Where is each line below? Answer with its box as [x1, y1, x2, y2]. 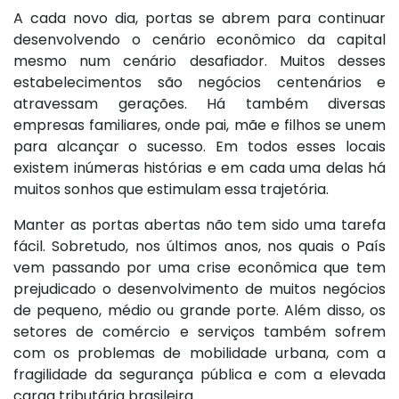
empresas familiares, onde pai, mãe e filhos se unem [13, 115, 386, 136]
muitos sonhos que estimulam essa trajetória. [13, 179, 329, 200]
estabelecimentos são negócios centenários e [13, 72, 386, 94]
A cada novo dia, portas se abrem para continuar [13, 8, 386, 29]
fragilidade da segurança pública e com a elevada [13, 364, 386, 386]
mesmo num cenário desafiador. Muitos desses [13, 51, 386, 72]
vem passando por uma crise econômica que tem [13, 257, 386, 279]
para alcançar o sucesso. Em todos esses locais [13, 136, 386, 158]
